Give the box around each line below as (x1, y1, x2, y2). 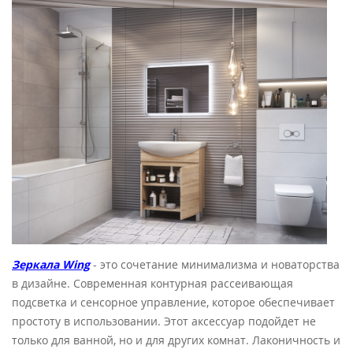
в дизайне (12, 275, 67, 291)
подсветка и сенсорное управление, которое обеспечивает (12, 294, 335, 310)
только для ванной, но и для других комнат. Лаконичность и (12, 332, 340, 347)
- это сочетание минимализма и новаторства (93, 256, 340, 272)
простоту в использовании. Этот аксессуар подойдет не (12, 313, 316, 329)
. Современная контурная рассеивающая (67, 275, 293, 291)
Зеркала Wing (12, 256, 90, 272)
